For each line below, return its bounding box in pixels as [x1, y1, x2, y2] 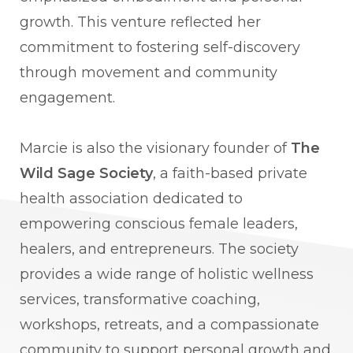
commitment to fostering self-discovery [20, 39, 300, 57]
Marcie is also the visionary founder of [20, 139, 291, 158]
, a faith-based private [153, 165, 307, 183]
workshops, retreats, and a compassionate [20, 316, 319, 334]
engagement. [20, 89, 115, 107]
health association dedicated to [20, 190, 243, 208]
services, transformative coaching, [20, 291, 260, 309]
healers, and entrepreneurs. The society [20, 240, 299, 258]
